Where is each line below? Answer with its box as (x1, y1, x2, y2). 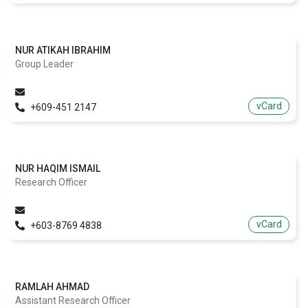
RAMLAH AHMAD (15, 280, 89, 292)
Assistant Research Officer (15, 294, 131, 306)
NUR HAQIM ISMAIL (15, 162, 100, 174)
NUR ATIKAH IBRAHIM (15, 44, 111, 56)
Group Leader (15, 58, 74, 69)
